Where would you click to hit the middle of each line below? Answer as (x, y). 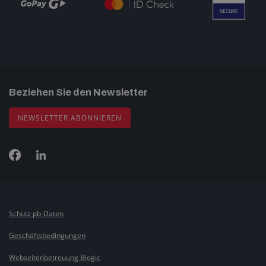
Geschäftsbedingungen (47, 236)
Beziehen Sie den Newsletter (78, 93)
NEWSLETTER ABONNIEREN (70, 118)
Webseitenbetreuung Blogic (55, 258)
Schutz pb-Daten (36, 214)
